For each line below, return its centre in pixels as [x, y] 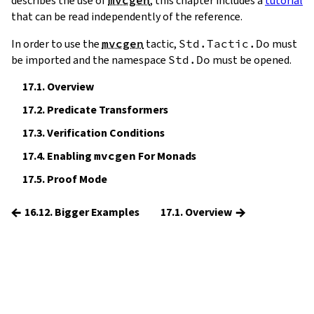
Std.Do [189, 59]
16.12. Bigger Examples [82, 212]
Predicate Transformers [107, 109]
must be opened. [251, 60]
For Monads [166, 156]
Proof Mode [76, 179]
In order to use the [56, 43]
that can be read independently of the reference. [127, 16]
